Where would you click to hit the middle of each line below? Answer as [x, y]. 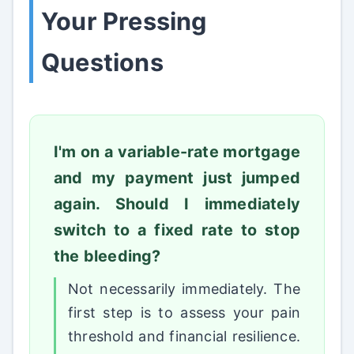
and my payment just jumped [177, 178]
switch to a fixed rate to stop [177, 230]
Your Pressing [124, 21]
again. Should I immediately [177, 204]
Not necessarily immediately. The [184, 289]
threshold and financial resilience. [184, 337]
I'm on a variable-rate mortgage [177, 152]
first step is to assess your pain [184, 313]
